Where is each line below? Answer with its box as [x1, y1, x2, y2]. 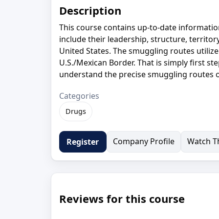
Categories [59, 90, 99, 101]
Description [59, 2, 121, 18]
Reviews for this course [59, 191, 185, 206]
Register [66, 136, 99, 147]
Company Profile [112, 135, 175, 147]
